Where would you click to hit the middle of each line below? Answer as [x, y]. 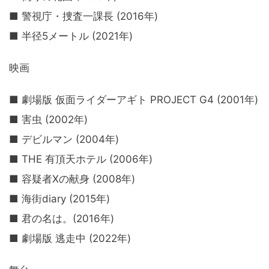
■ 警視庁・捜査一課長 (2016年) [83, 17]
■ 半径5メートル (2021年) [71, 36]
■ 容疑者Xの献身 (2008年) [72, 179]
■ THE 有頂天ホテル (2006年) [81, 159]
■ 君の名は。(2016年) [62, 219]
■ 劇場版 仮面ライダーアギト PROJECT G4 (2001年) [134, 100]
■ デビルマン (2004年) [64, 140]
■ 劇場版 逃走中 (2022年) [70, 239]
